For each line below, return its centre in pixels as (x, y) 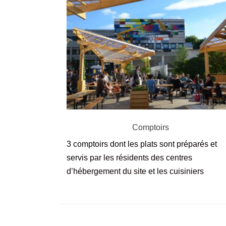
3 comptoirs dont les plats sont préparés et (142, 144)
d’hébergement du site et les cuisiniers (135, 171)
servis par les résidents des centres (129, 157)
